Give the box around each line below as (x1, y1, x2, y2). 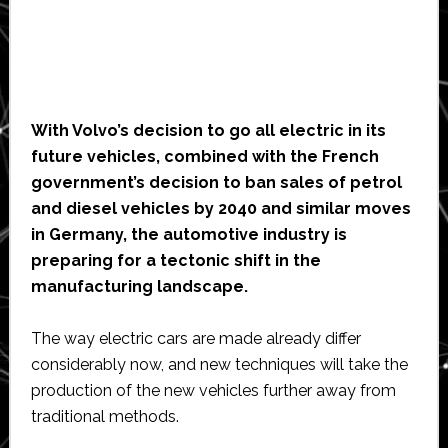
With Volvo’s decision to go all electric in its (30, 120, 386, 140)
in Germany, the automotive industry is (30, 224, 347, 244)
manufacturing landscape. (30, 276, 252, 296)
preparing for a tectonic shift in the (30, 250, 321, 270)
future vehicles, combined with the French (30, 146, 379, 166)
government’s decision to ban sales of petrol (30, 172, 402, 192)
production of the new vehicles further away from (30, 380, 396, 400)
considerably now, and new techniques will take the (30, 354, 408, 374)
